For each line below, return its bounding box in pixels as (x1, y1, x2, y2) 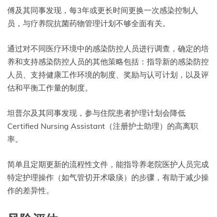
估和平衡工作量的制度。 (7, 83, 93, 93)
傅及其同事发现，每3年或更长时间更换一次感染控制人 (7, 5, 198, 15)
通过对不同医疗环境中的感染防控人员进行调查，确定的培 (7, 44, 209, 54)
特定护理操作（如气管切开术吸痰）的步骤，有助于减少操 (7, 172, 209, 183)
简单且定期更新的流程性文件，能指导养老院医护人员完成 (7, 159, 209, 170)
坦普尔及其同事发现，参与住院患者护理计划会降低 (7, 108, 186, 118)
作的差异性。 (7, 186, 54, 196)
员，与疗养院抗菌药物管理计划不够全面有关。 (7, 18, 170, 29)
